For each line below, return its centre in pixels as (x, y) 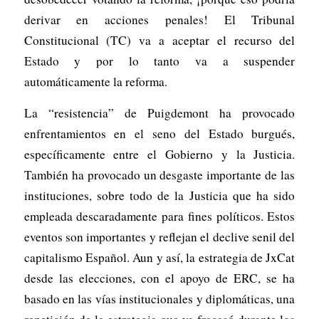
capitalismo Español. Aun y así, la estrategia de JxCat (159, 257)
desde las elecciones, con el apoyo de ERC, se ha (159, 278)
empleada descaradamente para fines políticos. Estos (159, 216)
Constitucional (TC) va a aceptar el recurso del (159, 41)
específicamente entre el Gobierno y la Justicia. (159, 154)
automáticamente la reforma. (95, 82)
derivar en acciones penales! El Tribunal (159, 20)
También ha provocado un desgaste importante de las (159, 175)
